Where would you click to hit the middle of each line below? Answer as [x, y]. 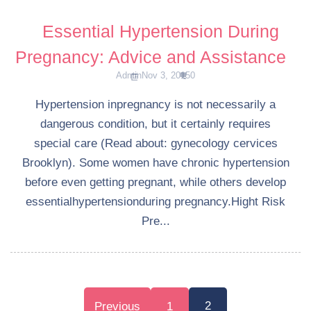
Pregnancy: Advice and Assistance [150, 57]
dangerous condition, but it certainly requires [155, 124]
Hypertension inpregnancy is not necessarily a [155, 104]
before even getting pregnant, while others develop [155, 182]
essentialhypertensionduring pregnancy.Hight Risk [155, 201]
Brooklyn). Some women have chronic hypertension [155, 162]
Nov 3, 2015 [166, 75]
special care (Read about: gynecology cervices [155, 143]
